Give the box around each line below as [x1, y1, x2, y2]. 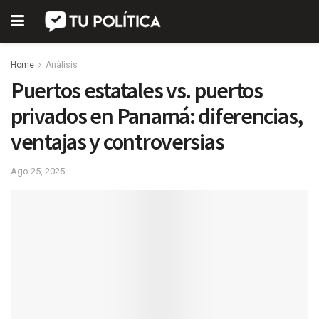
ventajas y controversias [11, 127, 224, 156]
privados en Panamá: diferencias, [11, 102, 303, 130]
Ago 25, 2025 [11, 165, 65, 177]
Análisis [46, 60, 78, 70]
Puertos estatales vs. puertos [11, 76, 263, 105]
